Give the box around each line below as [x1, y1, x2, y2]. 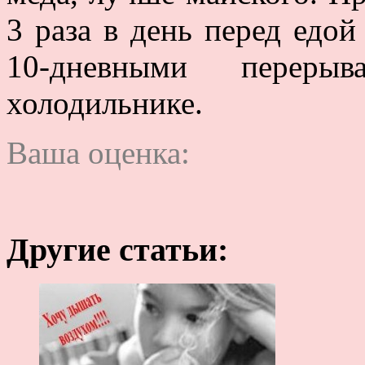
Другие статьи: [7, 231, 228, 268]
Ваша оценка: [7, 134, 190, 170]
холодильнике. [7, 85, 203, 121]
